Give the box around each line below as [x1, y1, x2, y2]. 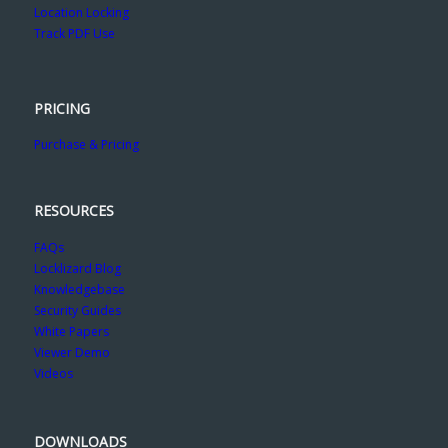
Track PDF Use [33, 24, 115, 42]
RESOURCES [33, 201, 114, 221]
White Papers [33, 322, 109, 340]
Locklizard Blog [33, 259, 121, 277]
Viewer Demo [33, 343, 110, 361]
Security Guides [33, 301, 121, 319]
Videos [33, 364, 73, 382]
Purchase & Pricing [33, 136, 139, 154]
